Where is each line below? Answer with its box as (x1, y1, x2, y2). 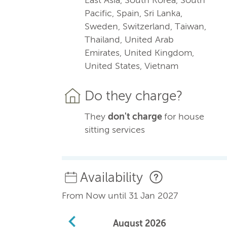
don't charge (108, 110, 164, 122)
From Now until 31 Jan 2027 (62, 190, 178, 201)
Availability (80, 169, 147, 185)
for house (164, 110, 204, 122)
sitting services (85, 124, 145, 135)
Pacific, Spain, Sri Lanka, (85, 7, 182, 19)
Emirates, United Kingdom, (85, 47, 194, 58)
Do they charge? (85, 88, 183, 104)
